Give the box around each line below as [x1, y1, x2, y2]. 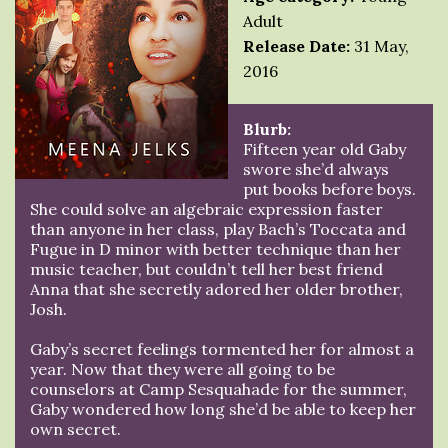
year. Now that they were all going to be [30, 358, 335, 379]
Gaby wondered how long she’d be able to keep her [30, 398, 416, 419]
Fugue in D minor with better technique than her [30, 238, 401, 259]
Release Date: [243, 35, 350, 56]
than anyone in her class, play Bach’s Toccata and [30, 218, 406, 239]
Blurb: [243, 118, 291, 139]
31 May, [350, 35, 409, 56]
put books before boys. [243, 178, 416, 199]
